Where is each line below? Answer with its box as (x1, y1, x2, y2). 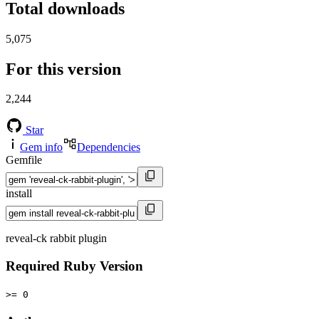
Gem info (20, 141, 63, 154)
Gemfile (6, 154, 42, 167)
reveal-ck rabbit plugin (6, 232, 107, 245)
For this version (6, 59, 121, 78)
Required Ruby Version (6, 258, 143, 274)
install (6, 187, 32, 200)
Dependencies (77, 141, 140, 154)
